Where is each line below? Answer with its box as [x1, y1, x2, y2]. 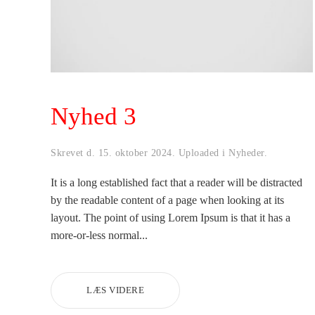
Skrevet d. [51, 147, 98, 158]
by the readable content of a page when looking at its [51, 193, 284, 206]
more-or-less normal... [51, 229, 148, 241]
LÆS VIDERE [86, 284, 144, 295]
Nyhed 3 [51, 102, 136, 130]
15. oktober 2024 [98, 147, 172, 158]
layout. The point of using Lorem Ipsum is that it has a [51, 211, 290, 224]
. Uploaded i [172, 147, 229, 158]
